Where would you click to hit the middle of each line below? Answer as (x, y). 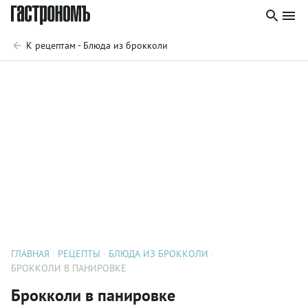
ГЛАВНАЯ (30, 254)
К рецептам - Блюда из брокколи (97, 45)
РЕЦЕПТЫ (79, 254)
